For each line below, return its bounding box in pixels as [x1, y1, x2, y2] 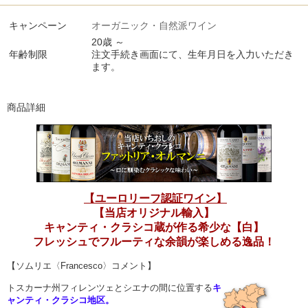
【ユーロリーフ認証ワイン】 [84, 192, 227, 205]
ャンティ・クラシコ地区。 [7, 295, 114, 306]
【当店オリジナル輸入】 [93, 207, 214, 219]
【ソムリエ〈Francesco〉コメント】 [7, 260, 156, 271]
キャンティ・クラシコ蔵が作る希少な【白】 [44, 221, 264, 234]
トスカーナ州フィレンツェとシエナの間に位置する [7, 283, 212, 294]
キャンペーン [9, 20, 67, 31]
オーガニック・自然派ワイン [91, 20, 217, 31]
